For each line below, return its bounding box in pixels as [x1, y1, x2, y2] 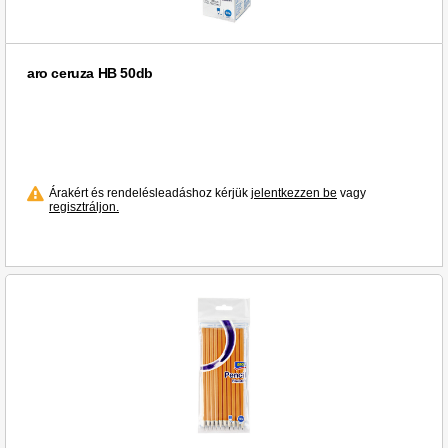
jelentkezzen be [251, 186, 337, 201]
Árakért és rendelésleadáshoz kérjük [49, 186, 251, 201]
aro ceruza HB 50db [27, 65, 153, 82]
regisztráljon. [49, 200, 119, 215]
